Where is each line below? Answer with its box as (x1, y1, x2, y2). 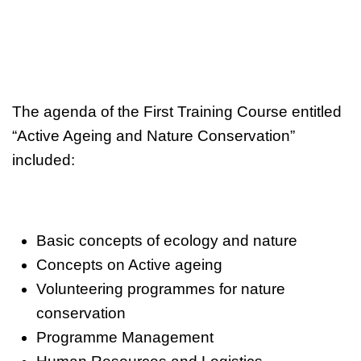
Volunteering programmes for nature (36, 280, 285, 297)
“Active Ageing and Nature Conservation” (12, 127, 295, 144)
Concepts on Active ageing (36, 255, 222, 273)
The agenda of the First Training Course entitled (12, 102, 346, 120)
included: (12, 151, 75, 168)
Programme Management (36, 328, 214, 346)
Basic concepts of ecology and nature (36, 231, 297, 249)
